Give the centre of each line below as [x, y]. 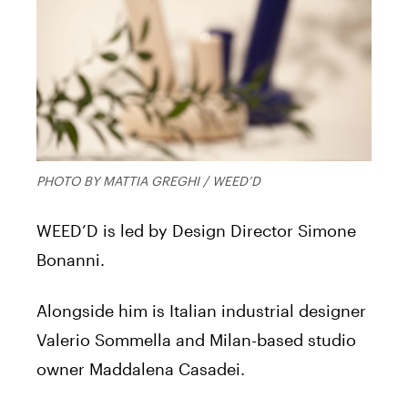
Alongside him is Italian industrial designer [201, 310]
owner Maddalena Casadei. [141, 368]
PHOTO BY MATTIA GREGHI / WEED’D [148, 180]
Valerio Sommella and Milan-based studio [196, 339]
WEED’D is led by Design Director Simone [196, 230]
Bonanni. [71, 259]
